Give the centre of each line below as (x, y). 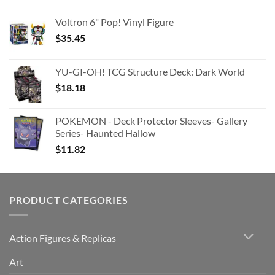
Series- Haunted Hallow (105, 133)
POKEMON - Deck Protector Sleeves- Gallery (151, 121)
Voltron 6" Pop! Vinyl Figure (114, 22)
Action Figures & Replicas (63, 238)
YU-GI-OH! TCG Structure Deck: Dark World (150, 72)
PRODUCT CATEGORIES (69, 200)
